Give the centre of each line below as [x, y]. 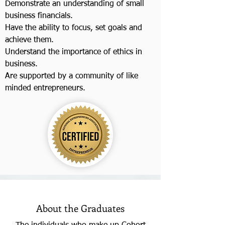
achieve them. [29, 40]
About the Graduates [80, 208]
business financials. [40, 16]
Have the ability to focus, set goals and [74, 28]
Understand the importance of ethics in [74, 52]
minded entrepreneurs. [45, 88]
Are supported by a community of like [72, 76]
